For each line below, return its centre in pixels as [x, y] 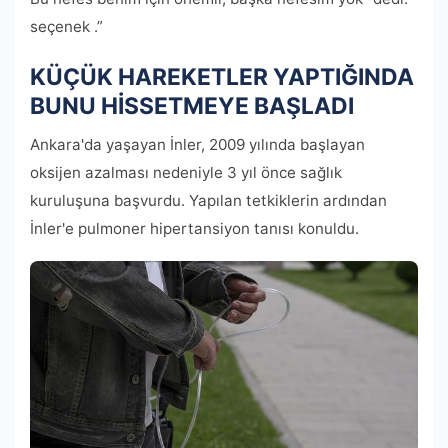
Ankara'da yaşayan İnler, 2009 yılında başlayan [197, 144]
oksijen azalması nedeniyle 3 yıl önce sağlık [186, 172]
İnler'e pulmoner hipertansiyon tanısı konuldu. [194, 228]
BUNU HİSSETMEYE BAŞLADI [192, 105]
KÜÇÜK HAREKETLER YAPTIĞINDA [222, 76]
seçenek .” [66, 26]
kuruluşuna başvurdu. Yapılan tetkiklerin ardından [208, 200]
